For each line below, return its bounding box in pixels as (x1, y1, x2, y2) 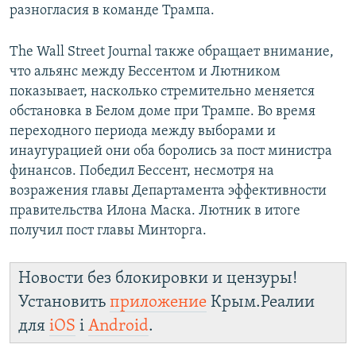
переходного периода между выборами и (10, 124, 276, 140)
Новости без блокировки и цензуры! (18, 270, 297, 288)
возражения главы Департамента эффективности (10, 184, 327, 199)
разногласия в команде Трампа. (10, 3, 215, 19)
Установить (18, 294, 110, 311)
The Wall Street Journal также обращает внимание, (10, 44, 334, 60)
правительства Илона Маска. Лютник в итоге (10, 203, 300, 219)
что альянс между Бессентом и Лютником (10, 64, 281, 80)
